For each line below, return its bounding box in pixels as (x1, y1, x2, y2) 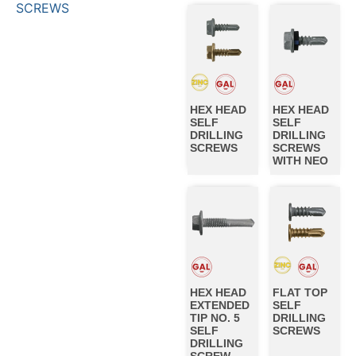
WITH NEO (272, 154, 328, 168)
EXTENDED (190, 298, 250, 311)
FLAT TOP (272, 285, 327, 299)
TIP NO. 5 (190, 311, 241, 324)
